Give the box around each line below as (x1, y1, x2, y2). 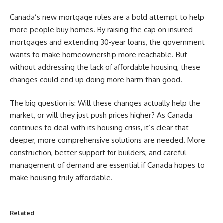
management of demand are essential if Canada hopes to (10, 160, 205, 170)
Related (10, 209, 34, 217)
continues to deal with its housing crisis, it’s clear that (10, 123, 189, 133)
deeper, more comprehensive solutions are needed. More (10, 135, 205, 145)
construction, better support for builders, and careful (10, 148, 186, 158)
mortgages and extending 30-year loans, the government (10, 37, 205, 47)
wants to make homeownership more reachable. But (10, 49, 187, 59)
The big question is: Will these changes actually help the (10, 98, 200, 108)
